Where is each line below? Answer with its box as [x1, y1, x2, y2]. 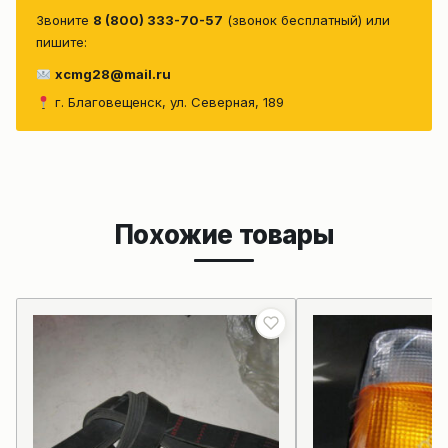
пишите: [36, 34, 87, 51]
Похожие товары [114, 219, 334, 251]
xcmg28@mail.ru [54, 66, 171, 83]
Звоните [36, 12, 93, 29]
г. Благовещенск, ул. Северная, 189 [50, 94, 284, 111]
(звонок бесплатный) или [223, 12, 390, 29]
